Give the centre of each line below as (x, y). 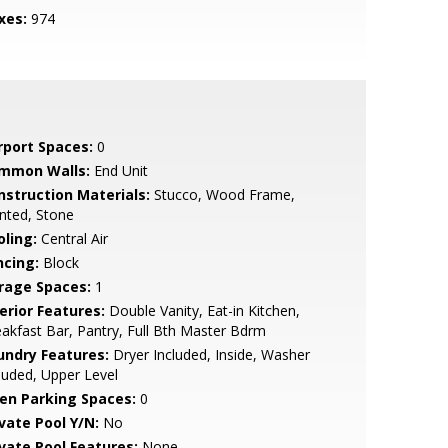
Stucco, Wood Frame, (222, 194)
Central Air (72, 238)
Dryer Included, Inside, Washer (209, 354)
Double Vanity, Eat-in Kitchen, (202, 310)
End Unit (118, 170)
